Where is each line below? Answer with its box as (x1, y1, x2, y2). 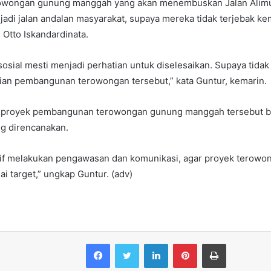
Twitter (139, 238, 165, 248)
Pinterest (197, 238, 231, 248)
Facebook (109, 238, 146, 248)
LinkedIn (168, 238, 199, 248)
